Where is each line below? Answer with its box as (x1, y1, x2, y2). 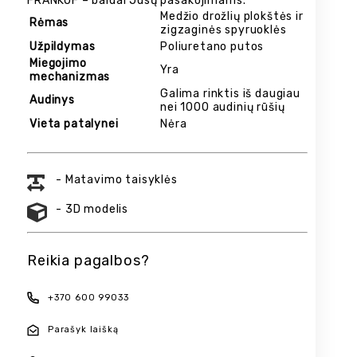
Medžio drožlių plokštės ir (160, 9, 304, 23)
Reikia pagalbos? (27, 251, 150, 269)
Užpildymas (29, 39, 96, 53)
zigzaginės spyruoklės (160, 22, 287, 37)
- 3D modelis (56, 202, 129, 216)
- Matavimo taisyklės (56, 172, 178, 186)
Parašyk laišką (47, 324, 119, 335)
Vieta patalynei (29, 116, 119, 131)
